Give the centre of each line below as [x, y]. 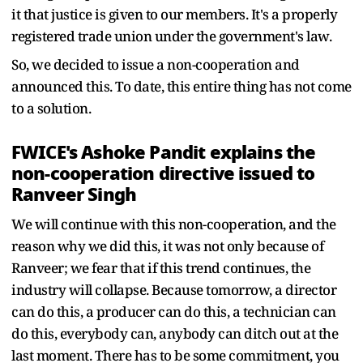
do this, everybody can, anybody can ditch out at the [175, 333]
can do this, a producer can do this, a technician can [174, 311]
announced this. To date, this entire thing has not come [181, 86]
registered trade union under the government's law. [171, 36]
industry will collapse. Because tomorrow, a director [174, 289]
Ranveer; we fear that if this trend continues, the [161, 267]
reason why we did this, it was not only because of [167, 246]
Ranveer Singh [74, 194]
